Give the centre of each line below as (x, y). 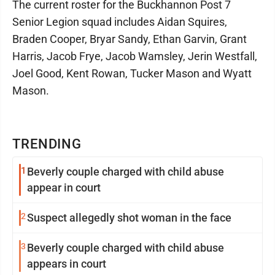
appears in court (67, 263)
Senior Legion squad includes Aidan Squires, (120, 21)
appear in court (64, 187)
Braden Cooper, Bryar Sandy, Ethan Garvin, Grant (130, 39)
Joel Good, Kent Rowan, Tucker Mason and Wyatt (132, 73)
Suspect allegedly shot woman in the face (129, 217)
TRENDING (47, 144)
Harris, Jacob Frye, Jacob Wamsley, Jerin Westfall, (135, 56)
